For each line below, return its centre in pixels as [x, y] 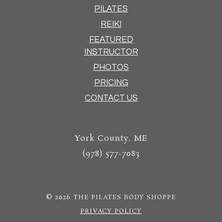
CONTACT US [111, 98]
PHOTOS [111, 68]
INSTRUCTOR [111, 52]
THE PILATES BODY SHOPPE [125, 198]
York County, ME [111, 139]
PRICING [111, 83]
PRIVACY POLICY [111, 212]
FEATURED [111, 40]
